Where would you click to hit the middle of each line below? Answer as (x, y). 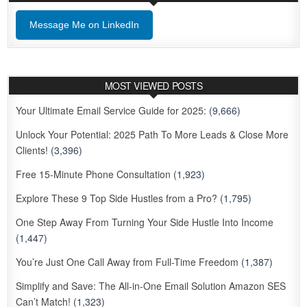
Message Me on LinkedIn (85, 25)
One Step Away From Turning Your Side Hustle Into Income (145, 222)
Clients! (32, 150)
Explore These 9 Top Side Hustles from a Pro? (117, 198)
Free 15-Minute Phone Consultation (94, 174)
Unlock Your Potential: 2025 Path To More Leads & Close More (152, 135)
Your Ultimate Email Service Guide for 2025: (111, 111)
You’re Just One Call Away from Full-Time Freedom (127, 262)
